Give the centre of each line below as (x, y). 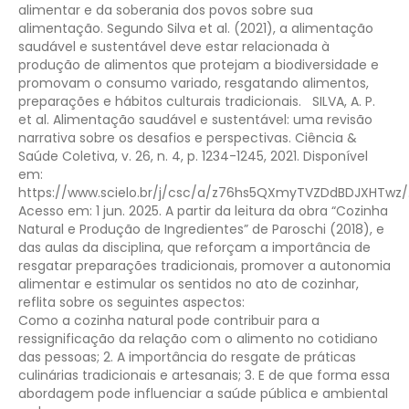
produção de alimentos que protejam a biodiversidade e (199, 64)
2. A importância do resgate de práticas (230, 357)
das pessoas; (59, 357)
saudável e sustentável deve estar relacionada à (174, 46)
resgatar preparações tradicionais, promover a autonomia (204, 265)
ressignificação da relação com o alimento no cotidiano (198, 338)
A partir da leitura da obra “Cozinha (277, 210)
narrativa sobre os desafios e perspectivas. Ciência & (188, 137)
